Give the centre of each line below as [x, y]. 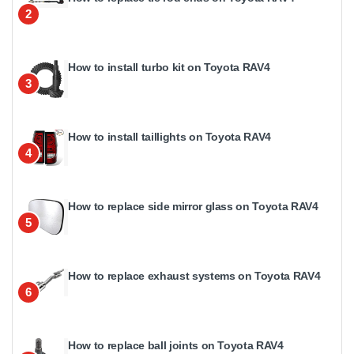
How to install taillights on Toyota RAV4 [169, 136]
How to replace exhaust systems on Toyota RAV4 [194, 275]
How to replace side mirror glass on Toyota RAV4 [193, 206]
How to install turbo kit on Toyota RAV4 [169, 67]
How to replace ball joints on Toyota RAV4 [176, 345]
